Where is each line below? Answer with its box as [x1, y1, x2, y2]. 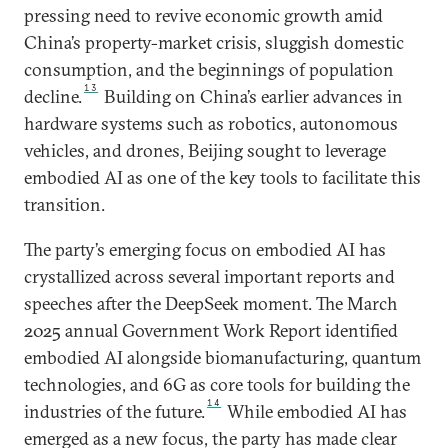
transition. [24, 192, 105, 216]
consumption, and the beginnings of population [24, 57, 394, 81]
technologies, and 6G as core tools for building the [24, 372, 410, 396]
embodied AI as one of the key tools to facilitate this [24, 165, 421, 189]
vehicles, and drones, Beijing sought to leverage [24, 138, 386, 162]
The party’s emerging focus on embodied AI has [24, 237, 386, 261]
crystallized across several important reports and [24, 264, 395, 288]
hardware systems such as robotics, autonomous [24, 111, 398, 135]
